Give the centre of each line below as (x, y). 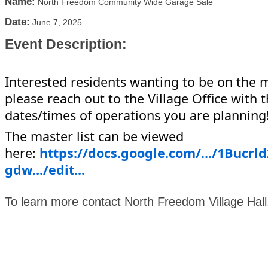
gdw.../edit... (45, 170)
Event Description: (66, 44)
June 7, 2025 (57, 22)
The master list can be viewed (94, 136)
